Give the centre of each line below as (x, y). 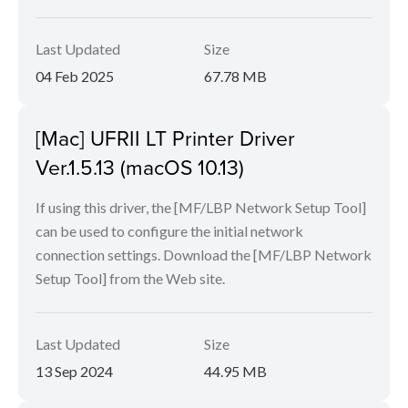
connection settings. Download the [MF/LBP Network (204, 255)
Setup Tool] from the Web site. (130, 279)
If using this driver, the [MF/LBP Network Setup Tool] (201, 208)
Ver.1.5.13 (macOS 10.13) (140, 167)
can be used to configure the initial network (169, 231)
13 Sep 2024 (74, 372)
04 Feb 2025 (75, 76)
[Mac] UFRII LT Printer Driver (165, 138)
